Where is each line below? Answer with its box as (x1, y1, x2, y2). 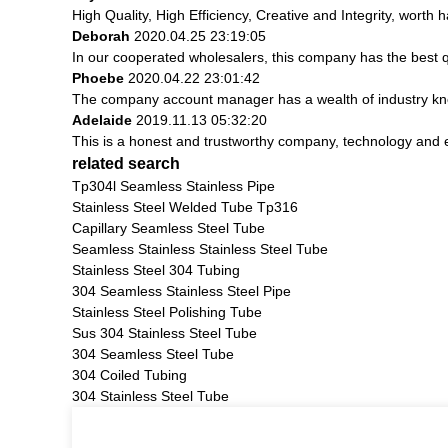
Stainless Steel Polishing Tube (72, 303, 262, 320)
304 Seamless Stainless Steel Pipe (72, 282, 291, 299)
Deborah (72, 27, 130, 44)
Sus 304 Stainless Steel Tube (72, 324, 257, 341)
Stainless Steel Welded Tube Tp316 (72, 198, 298, 215)
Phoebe (72, 69, 124, 86)
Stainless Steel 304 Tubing (72, 261, 240, 278)
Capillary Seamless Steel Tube (72, 219, 265, 236)
